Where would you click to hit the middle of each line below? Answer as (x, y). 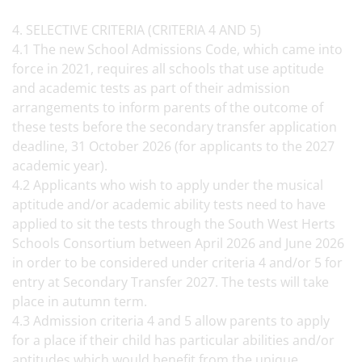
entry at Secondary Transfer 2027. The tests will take (170, 282)
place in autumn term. (83, 301)
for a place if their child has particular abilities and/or (173, 340)
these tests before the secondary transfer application (175, 127)
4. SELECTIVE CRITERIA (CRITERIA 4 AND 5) (140, 30)
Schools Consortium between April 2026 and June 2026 (178, 243)
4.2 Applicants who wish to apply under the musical (168, 185)
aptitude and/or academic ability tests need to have (169, 204)
